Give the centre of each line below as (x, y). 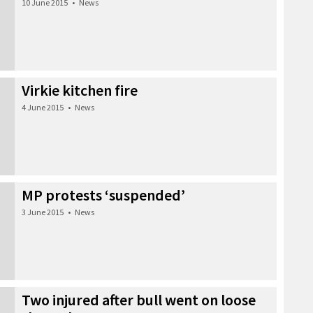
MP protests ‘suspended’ (103, 195)
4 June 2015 (43, 107)
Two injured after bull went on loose (139, 299)
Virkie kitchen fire (80, 90)
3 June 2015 (43, 212)
